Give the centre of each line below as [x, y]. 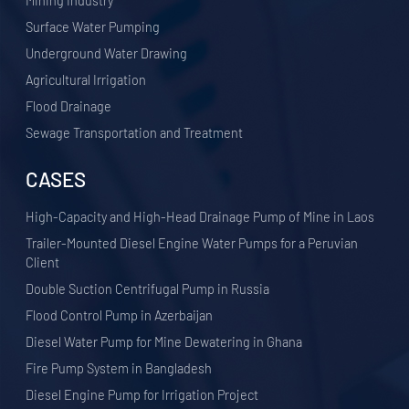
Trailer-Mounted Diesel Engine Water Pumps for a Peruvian [192, 244]
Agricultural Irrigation [86, 80]
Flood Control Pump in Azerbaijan [120, 316]
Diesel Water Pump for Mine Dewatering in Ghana [164, 342]
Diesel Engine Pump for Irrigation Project [142, 395]
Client [43, 263]
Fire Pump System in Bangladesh [119, 369]
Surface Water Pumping [93, 27]
